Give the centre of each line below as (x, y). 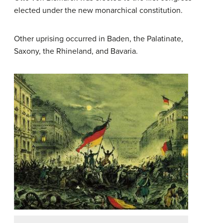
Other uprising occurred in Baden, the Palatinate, (99, 39)
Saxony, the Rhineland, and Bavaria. (76, 51)
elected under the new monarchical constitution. (98, 10)
